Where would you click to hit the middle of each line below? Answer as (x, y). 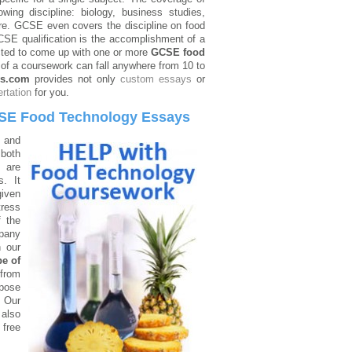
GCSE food (178, 53)
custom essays (156, 79)
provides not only (75, 79)
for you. (50, 93)
